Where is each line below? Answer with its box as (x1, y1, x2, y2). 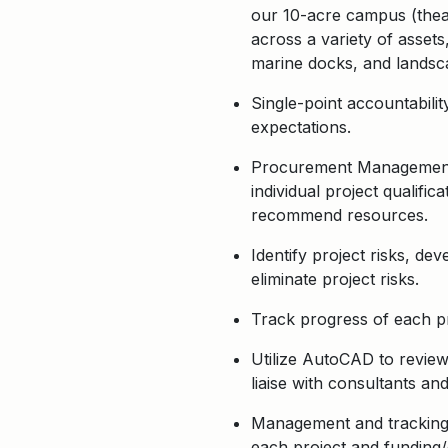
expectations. (251, 117, 351, 137)
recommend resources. (251, 205, 428, 225)
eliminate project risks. (251, 269, 419, 289)
